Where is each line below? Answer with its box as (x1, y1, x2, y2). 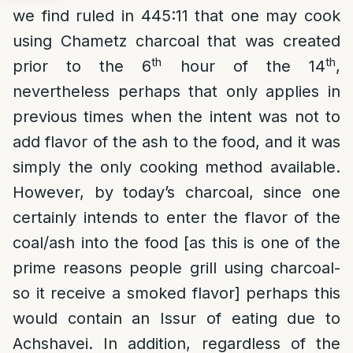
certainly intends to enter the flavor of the (13, 208, 340, 227)
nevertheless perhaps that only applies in (13, 82, 340, 101)
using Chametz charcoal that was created (13, 32, 340, 50)
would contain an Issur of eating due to (13, 309, 340, 328)
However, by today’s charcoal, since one (13, 183, 340, 202)
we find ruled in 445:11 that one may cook (13, 6, 340, 25)
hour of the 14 (162, 57, 326, 76)
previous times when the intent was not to (13, 107, 340, 126)
